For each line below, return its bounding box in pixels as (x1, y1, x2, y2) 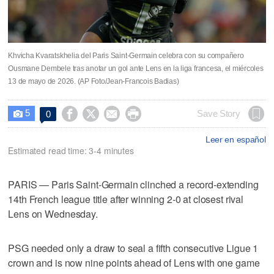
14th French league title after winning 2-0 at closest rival (8, 191, 244, 206)
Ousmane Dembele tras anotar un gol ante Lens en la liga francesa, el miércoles (8, 64, 264, 73)
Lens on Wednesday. (8, 206, 98, 221)
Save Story (197, 108, 240, 119)
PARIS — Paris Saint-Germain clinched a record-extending (8, 177, 259, 191)
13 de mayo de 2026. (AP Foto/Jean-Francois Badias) (8, 76, 179, 86)
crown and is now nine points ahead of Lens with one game (8, 255, 260, 270)
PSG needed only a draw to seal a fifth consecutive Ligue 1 (8, 240, 259, 255)
